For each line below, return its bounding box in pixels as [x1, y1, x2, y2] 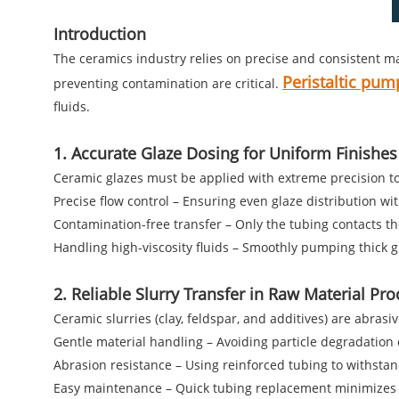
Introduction [53, 22, 146, 45]
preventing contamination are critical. [53, 74, 282, 92]
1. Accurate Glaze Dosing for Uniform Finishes [53, 142, 397, 164]
